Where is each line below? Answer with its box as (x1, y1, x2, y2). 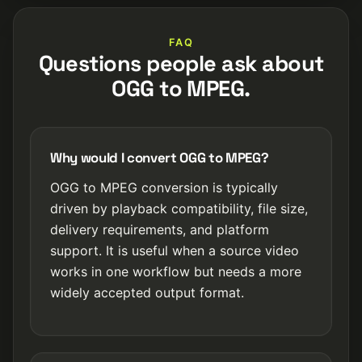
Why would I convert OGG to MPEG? (50, 149, 269, 166)
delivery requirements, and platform (50, 221, 269, 238)
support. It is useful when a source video (50, 242, 299, 259)
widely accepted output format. (50, 284, 244, 301)
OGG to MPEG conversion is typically (50, 179, 278, 196)
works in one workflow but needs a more (50, 263, 301, 280)
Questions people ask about (38, 49, 324, 78)
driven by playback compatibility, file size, (50, 200, 308, 217)
